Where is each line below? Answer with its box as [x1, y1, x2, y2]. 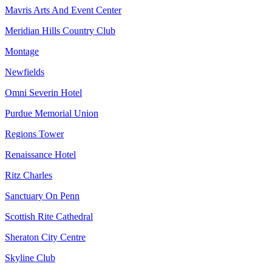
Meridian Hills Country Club [5, 25, 115, 36]
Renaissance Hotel [5, 149, 76, 160]
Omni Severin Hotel [5, 87, 82, 98]
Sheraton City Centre [5, 231, 86, 242]
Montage [5, 46, 39, 56]
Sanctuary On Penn [5, 190, 80, 201]
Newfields [5, 66, 44, 77]
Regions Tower [5, 128, 64, 139]
